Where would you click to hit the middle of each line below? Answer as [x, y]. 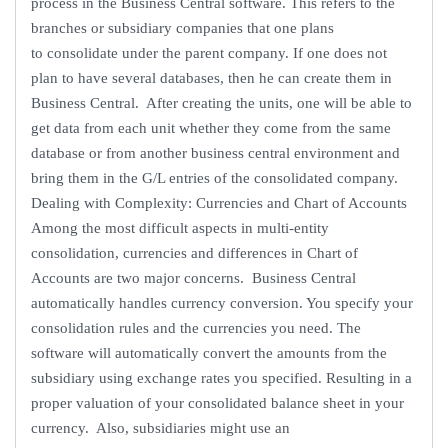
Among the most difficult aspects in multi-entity [180, 227]
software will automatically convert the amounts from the [209, 352]
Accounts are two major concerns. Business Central [193, 277]
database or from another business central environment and [215, 152]
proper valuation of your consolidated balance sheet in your [217, 402]
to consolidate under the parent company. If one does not [209, 52]
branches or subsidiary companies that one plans [182, 27]
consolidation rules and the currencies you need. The [196, 327]
